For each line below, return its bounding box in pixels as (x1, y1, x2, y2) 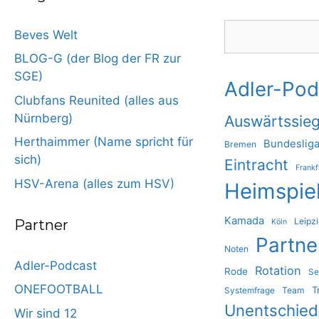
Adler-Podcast (14, 258, 97, 273)
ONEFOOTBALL (14, 282, 103, 297)
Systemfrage (224, 285, 275, 296)
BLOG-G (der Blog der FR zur (14, 51, 181, 66)
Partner (14, 216, 68, 234)
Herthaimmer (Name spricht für (14, 135, 193, 150)
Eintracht (224, 155, 288, 174)
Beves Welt (14, 27, 78, 42)
